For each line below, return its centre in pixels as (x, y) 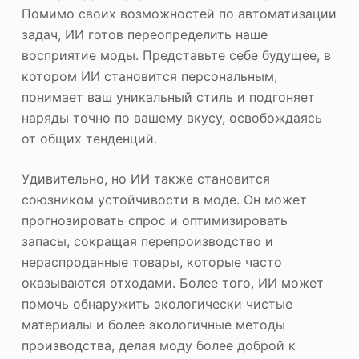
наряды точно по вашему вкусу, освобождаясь (171, 117)
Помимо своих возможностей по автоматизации (179, 13)
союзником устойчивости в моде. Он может (164, 199)
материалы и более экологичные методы (153, 324)
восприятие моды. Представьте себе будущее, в (176, 55)
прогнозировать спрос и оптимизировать (154, 220)
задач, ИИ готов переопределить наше (144, 34)
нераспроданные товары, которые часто (151, 262)
